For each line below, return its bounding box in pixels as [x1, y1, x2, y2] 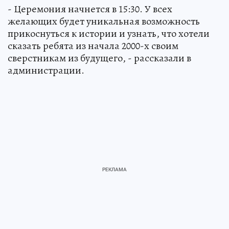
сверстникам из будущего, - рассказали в [8, 51, 191, 65]
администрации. [8, 63, 84, 78]
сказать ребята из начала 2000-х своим [8, 39, 178, 53]
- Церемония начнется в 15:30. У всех [8, 2, 172, 16]
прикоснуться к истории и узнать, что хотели [8, 27, 210, 41]
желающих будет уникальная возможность [8, 14, 200, 29]
